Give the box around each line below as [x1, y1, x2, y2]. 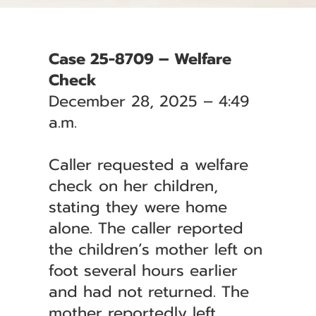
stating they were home [48, 195, 227, 219]
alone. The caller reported [48, 217, 243, 240]
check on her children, [48, 174, 218, 197]
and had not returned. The [48, 280, 249, 303]
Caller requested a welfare [48, 153, 248, 176]
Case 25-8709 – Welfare [48, 47, 231, 71]
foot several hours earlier [48, 259, 238, 282]
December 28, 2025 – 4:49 [48, 90, 249, 113]
